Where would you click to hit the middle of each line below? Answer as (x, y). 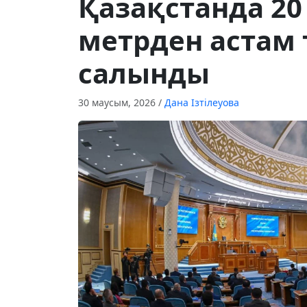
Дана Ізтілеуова (202, 103)
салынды (144, 73)
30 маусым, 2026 (118, 103)
